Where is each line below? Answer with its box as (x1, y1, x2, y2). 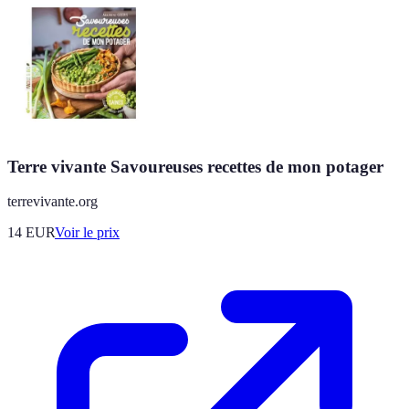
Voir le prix (55, 225, 120, 241)
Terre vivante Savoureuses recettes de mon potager (7, 156, 383, 176)
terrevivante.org (7, 194, 98, 210)
